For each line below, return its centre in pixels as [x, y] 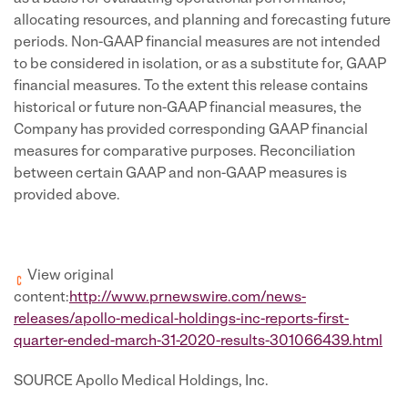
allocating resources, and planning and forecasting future [202, 21]
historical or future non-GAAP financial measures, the [188, 108]
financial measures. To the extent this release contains [191, 87]
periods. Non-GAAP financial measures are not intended [197, 43]
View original [69, 276]
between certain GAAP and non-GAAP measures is [180, 174]
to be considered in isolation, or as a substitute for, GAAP [200, 65]
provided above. [67, 196]
